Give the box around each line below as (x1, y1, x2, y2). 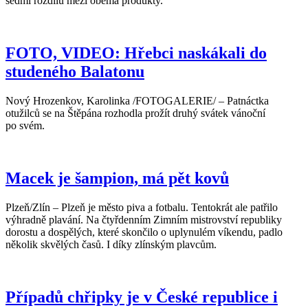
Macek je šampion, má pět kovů (5, 169, 229, 188)
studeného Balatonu (5, 63, 144, 81)
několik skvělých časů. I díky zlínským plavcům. (5, 239, 217, 251)
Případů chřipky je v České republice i (5, 287, 278, 306)
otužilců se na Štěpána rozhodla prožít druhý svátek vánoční (5, 107, 265, 120)
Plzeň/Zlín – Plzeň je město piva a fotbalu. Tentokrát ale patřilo (5, 201, 278, 214)
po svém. (5, 120, 45, 132)
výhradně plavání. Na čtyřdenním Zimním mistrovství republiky (5, 214, 282, 226)
